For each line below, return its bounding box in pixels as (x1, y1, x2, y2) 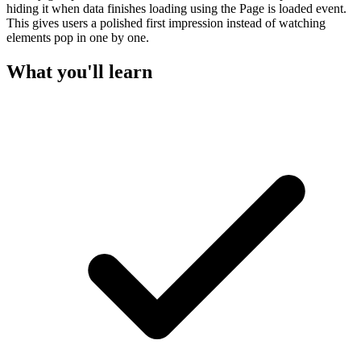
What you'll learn (6, 60, 152, 82)
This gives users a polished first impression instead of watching (6, 15, 326, 30)
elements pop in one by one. (6, 30, 149, 44)
